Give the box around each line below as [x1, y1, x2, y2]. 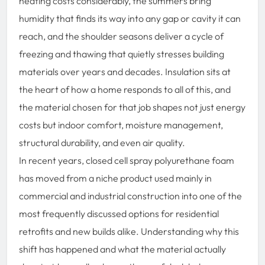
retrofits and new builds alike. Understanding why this [19, 225, 239, 237]
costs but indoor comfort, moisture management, [19, 118, 223, 131]
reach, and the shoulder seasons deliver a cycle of [19, 30, 224, 42]
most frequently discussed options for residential [19, 207, 219, 219]
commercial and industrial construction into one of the [19, 189, 242, 202]
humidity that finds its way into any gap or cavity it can [19, 12, 241, 24]
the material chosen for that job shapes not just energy [19, 101, 245, 113]
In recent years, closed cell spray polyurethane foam [19, 154, 234, 166]
